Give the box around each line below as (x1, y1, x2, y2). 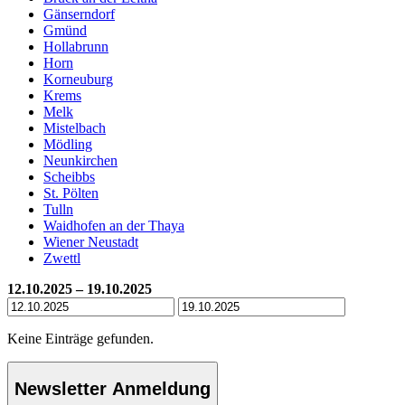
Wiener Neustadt (43, 233, 138, 250)
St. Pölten (43, 184, 99, 201)
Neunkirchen (43, 152, 118, 168)
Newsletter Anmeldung (14, 379, 211, 400)
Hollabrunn (43, 38, 108, 54)
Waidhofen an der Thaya (43, 217, 184, 233)
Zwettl (43, 250, 80, 266)
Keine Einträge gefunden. (7, 330, 154, 346)
